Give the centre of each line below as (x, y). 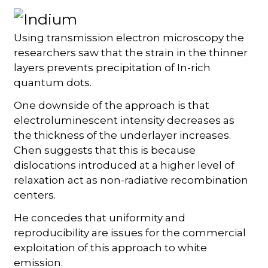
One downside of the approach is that (112, 106)
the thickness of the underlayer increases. (123, 135)
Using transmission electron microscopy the (129, 38)
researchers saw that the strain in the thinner (131, 53)
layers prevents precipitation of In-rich (112, 68)
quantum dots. (53, 83)
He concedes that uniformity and (100, 218)
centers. (35, 195)
